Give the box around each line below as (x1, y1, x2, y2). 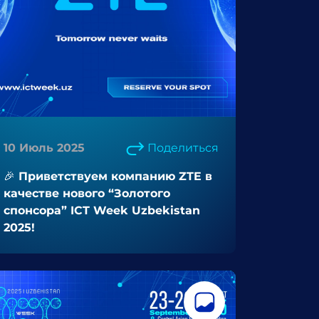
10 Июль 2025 (4, 141, 85, 155)
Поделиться (147, 141, 219, 155)
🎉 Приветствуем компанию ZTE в (4, 169, 212, 183)
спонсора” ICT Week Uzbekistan (4, 204, 200, 217)
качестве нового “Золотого (4, 187, 170, 200)
